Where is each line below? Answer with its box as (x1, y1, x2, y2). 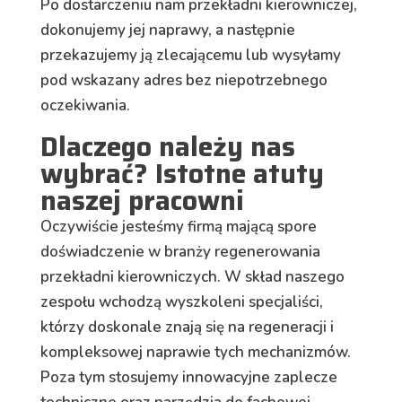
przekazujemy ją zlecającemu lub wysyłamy (39, 45, 341, 66)
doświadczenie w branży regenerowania (39, 241, 320, 263)
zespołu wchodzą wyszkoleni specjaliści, (39, 292, 323, 313)
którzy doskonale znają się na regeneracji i (39, 317, 334, 338)
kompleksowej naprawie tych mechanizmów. (39, 342, 351, 363)
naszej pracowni (39, 179, 244, 223)
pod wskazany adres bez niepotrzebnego (39, 70, 328, 92)
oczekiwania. (39, 95, 130, 117)
